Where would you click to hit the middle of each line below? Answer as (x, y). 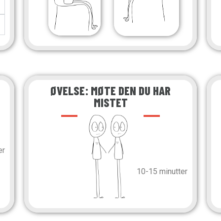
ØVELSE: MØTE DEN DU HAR (110, 91)
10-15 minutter (162, 172)
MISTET (110, 103)
